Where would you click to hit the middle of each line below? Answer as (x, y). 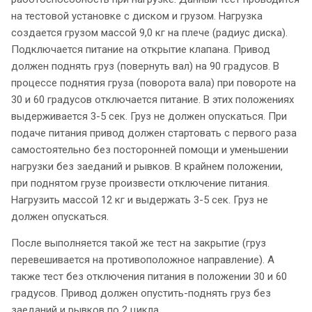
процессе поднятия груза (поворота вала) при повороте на (154, 83)
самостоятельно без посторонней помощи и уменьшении (150, 149)
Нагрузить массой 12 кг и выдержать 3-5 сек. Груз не (140, 200)
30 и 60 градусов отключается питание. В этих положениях (153, 99)
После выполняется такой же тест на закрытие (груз (139, 243)
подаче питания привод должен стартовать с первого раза (154, 133)
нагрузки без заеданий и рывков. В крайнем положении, (147, 166)
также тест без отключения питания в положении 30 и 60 (149, 276)
